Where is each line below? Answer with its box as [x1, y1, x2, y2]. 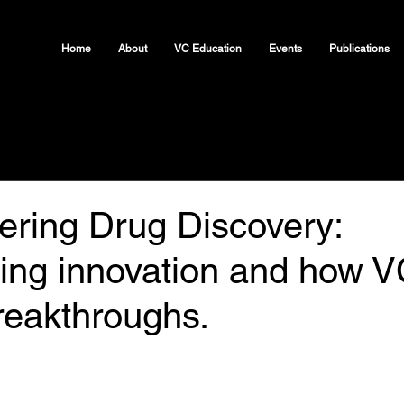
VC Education [174, 42, 242, 55]
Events [269, 42, 302, 55]
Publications [329, 42, 390, 55]
